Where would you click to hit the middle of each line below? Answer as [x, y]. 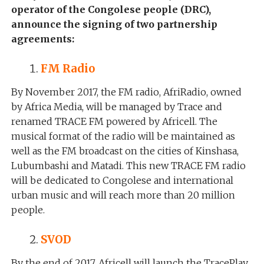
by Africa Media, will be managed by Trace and [116, 107]
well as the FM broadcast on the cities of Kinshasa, [125, 151]
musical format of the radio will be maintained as [123, 136]
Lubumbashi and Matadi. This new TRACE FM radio [128, 166]
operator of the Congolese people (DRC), [111, 10]
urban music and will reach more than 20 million [123, 195]
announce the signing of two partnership [114, 24]
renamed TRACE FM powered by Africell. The [114, 122]
